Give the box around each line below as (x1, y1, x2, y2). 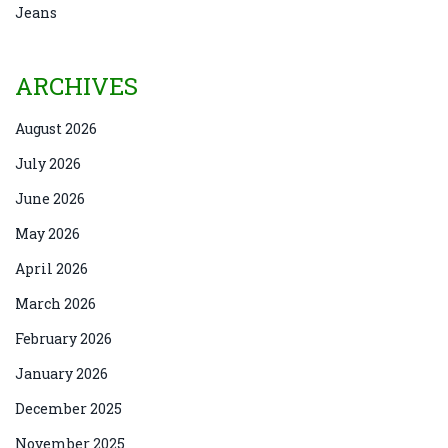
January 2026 (15, 363, 108, 383)
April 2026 (15, 258, 88, 278)
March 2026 (15, 293, 96, 313)
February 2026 (15, 328, 112, 348)
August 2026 (15, 118, 97, 138)
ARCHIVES (15, 69, 138, 102)
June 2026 (15, 188, 85, 208)
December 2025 (15, 398, 122, 418)
